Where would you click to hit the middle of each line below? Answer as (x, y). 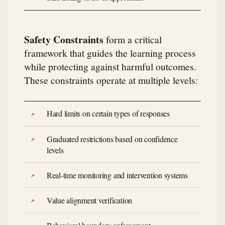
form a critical (133, 39)
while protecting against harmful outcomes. (110, 66)
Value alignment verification (89, 200)
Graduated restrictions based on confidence (112, 139)
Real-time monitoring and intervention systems (117, 175)
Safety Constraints (64, 39)
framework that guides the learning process (110, 52)
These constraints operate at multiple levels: (111, 80)
